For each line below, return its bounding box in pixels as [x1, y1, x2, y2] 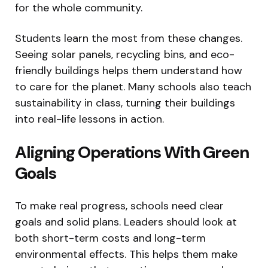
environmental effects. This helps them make [15, 247, 237, 262]
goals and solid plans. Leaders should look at [15, 215, 237, 230]
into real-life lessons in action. [15, 112, 164, 127]
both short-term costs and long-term [15, 231, 206, 246]
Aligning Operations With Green [15, 141, 249, 164]
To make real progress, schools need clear [15, 199, 224, 214]
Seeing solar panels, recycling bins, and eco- [15, 47, 234, 62]
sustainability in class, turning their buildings [15, 96, 235, 111]
